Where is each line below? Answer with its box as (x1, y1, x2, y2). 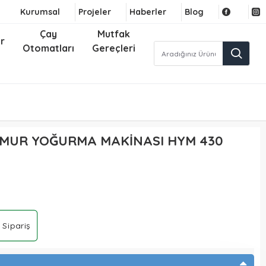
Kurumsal (20, 6, 60, 17)
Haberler (129, 6, 166, 17)
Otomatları (23, 42, 75, 54)
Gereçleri (92, 42, 136, 54)
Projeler (78, 6, 111, 17)
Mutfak (97, 28, 131, 40)
